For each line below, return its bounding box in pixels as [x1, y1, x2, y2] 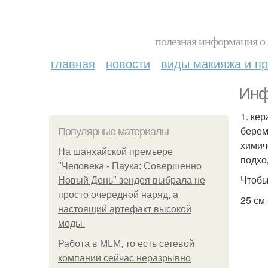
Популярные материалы [58, 126, 169, 138]
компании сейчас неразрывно [58, 253, 191, 263]
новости [106, 54, 150, 72]
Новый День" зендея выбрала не [58, 175, 205, 185]
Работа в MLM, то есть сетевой [58, 239, 194, 249]
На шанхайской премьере [58, 147, 173, 157]
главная [51, 54, 95, 72]
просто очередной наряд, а [58, 190, 178, 200]
